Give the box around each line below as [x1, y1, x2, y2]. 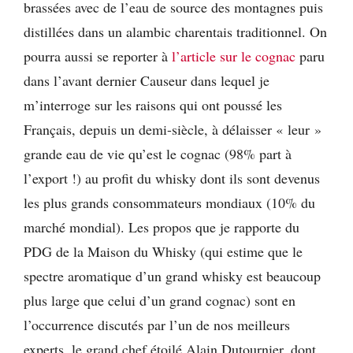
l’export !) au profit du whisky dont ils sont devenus [24, 169, 320, 188]
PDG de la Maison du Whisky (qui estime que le [24, 242, 303, 262]
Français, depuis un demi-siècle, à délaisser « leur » [24, 120, 321, 139]
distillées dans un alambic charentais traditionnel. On [24, 22, 327, 42]
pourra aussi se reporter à [24, 46, 172, 66]
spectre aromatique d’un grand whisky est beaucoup [24, 266, 321, 286]
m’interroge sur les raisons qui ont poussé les [24, 95, 282, 115]
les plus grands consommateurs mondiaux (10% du [24, 193, 315, 213]
